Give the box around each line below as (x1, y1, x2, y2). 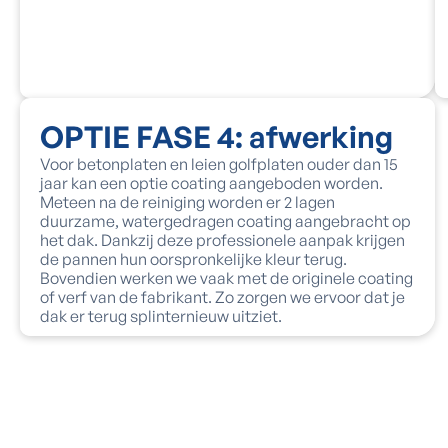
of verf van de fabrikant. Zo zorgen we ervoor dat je (40, 287, 405, 307)
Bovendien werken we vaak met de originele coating (40, 268, 413, 288)
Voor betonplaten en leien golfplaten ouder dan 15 (40, 154, 398, 174)
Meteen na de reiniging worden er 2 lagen (40, 192, 335, 212)
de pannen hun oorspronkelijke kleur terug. (40, 249, 347, 269)
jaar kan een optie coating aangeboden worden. (40, 173, 383, 193)
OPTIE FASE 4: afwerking (40, 118, 393, 155)
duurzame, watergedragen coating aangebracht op (40, 211, 411, 231)
